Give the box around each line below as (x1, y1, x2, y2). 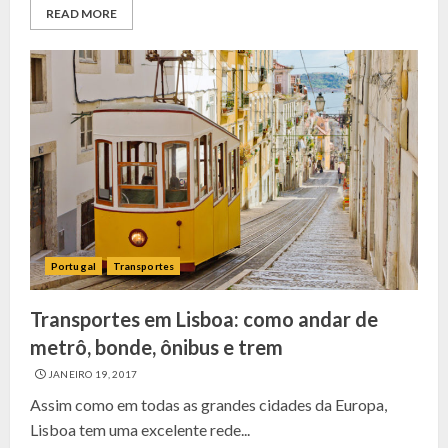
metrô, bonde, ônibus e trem (30, 335, 283, 359)
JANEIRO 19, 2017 (47, 368, 138, 380)
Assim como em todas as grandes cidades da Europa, (30, 395, 387, 414)
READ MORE (46, 6, 117, 21)
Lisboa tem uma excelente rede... (30, 420, 250, 439)
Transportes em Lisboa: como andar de (30, 307, 378, 331)
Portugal (51, 260, 96, 272)
